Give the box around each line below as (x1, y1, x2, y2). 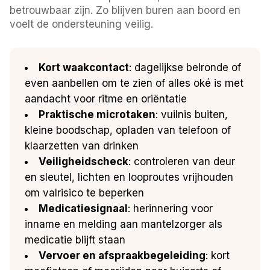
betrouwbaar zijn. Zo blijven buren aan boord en (10, 4, 241, 16)
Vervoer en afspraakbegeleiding (39, 249, 206, 262)
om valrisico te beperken (25, 186, 145, 199)
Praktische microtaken (39, 108, 156, 121)
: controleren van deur (128, 155, 236, 168)
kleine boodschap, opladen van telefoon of (25, 124, 231, 136)
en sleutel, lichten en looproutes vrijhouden (25, 171, 234, 183)
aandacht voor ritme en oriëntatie (25, 92, 187, 105)
